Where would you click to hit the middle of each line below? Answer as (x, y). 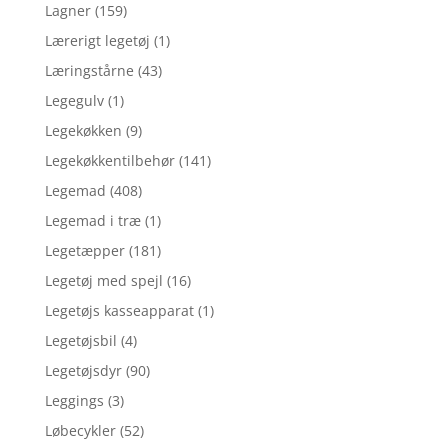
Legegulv (74, 100)
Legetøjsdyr (83, 370)
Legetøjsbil (80, 340)
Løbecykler (80, 430)
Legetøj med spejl (103, 280)
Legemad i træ (92, 220)
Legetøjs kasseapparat (119, 310)
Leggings (74, 400)
